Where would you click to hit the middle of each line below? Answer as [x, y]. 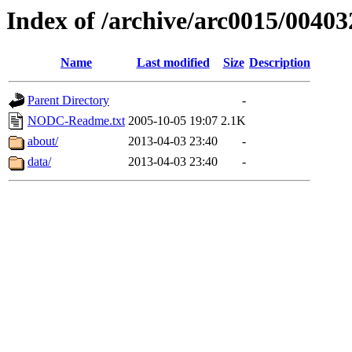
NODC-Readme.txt [76, 121]
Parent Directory [68, 101]
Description [280, 63]
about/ [43, 141]
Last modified [173, 63]
